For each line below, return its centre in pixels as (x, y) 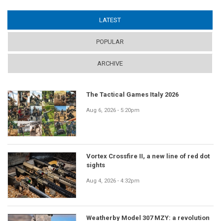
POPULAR (110, 42)
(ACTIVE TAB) (140, 20)
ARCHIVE (110, 64)
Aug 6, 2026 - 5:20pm (113, 110)
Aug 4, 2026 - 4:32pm (113, 181)
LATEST (110, 20)
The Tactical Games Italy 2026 (132, 95)
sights (96, 165)
